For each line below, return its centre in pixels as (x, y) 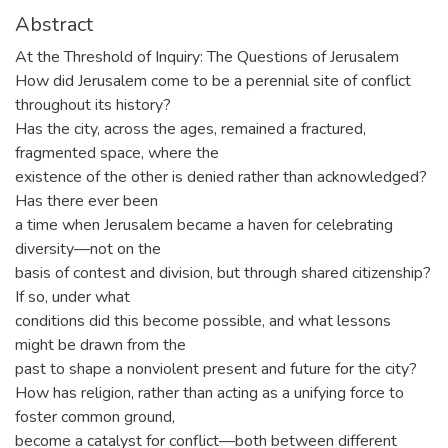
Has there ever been (86, 201)
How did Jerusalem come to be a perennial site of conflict (213, 81)
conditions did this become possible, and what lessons (203, 321)
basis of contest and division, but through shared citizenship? (223, 273)
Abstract (54, 24)
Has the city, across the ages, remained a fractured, (190, 129)
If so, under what (72, 297)
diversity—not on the (88, 249)
